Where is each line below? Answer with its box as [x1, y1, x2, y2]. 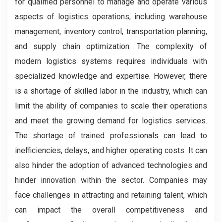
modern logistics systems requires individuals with [15, 56, 207, 66]
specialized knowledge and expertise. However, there [15, 71, 207, 81]
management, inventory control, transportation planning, [15, 27, 207, 37]
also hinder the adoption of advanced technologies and [15, 161, 207, 170]
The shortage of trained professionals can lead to [15, 131, 207, 141]
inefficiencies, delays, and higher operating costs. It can [15, 146, 207, 156]
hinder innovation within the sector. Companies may [15, 175, 207, 185]
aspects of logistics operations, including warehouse [15, 12, 207, 22]
